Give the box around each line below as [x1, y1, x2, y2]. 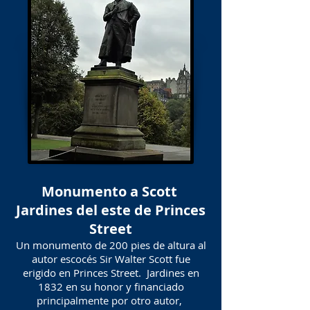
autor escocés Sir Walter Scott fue [31, 252, 190, 266]
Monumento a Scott [41, 182, 181, 201]
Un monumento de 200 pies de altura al [15, 238, 206, 252]
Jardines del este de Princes [16, 201, 206, 219]
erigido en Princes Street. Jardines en [22, 266, 199, 280]
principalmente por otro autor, [37, 293, 185, 307]
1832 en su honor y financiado [37, 280, 184, 293]
